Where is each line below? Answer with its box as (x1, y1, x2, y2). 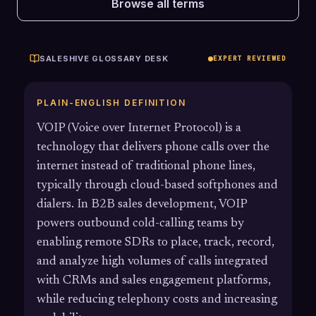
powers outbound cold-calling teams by (37, 217, 244, 230)
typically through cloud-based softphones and (37, 179, 278, 192)
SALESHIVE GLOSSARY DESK (39, 54, 169, 63)
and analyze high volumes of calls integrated (37, 255, 268, 268)
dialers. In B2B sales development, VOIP (37, 198, 247, 211)
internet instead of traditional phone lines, (37, 160, 255, 173)
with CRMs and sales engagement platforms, (37, 274, 271, 287)
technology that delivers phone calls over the (37, 141, 269, 154)
